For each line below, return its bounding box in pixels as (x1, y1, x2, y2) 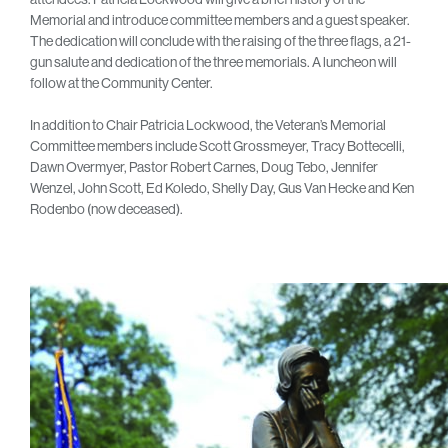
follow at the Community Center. (30, 73, 213, 92)
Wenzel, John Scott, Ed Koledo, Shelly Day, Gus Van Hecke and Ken (30, 178, 414, 197)
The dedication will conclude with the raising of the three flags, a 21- (30, 31, 411, 50)
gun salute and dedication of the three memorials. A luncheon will (30, 52, 397, 71)
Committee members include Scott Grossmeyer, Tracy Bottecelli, (30, 136, 405, 155)
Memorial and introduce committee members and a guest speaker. (30, 10, 410, 29)
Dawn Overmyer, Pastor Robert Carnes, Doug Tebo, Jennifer (30, 157, 378, 176)
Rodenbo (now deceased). (30, 199, 183, 218)
